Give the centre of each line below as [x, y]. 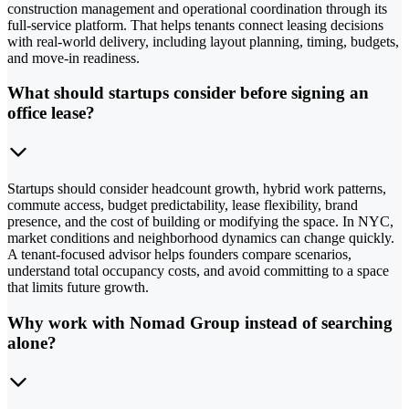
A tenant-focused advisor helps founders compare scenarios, [179, 255]
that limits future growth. [78, 288]
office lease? [51, 113]
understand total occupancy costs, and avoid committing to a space [198, 271]
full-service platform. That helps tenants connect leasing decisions [195, 25]
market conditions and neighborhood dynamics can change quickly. [201, 238]
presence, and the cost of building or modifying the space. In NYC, [200, 222]
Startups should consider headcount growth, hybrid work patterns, [197, 189]
